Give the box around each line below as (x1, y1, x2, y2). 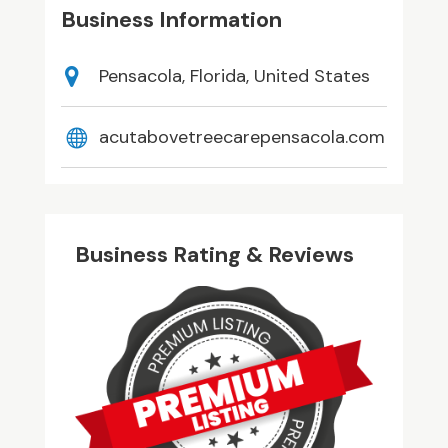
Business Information (60, 5, 282, 35)
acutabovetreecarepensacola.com (98, 125, 385, 150)
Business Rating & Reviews (74, 240, 354, 270)
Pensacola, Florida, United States (98, 64, 370, 89)
